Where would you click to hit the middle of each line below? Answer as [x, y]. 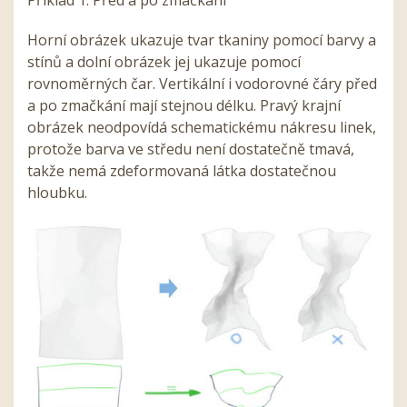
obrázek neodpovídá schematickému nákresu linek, [202, 128]
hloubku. [57, 193]
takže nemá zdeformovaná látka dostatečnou [182, 171]
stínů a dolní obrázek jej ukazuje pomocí [164, 62]
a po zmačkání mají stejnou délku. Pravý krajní [184, 106]
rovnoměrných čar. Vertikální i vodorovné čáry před [202, 84]
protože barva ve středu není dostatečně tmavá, [191, 149]
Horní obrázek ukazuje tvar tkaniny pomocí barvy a [202, 40]
